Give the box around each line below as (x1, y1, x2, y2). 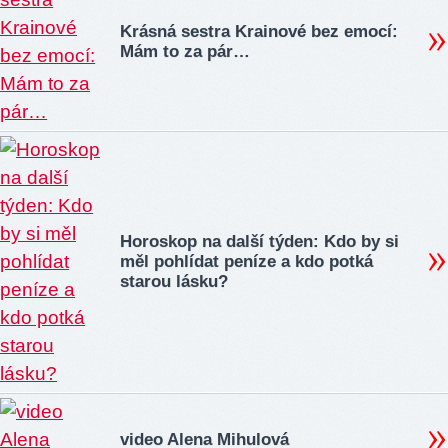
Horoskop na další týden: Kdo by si (120, 232, 399, 252)
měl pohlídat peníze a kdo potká (120, 252, 373, 272)
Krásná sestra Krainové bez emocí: (120, 22, 398, 42)
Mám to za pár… (120, 42, 250, 62)
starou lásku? (120, 272, 228, 292)
